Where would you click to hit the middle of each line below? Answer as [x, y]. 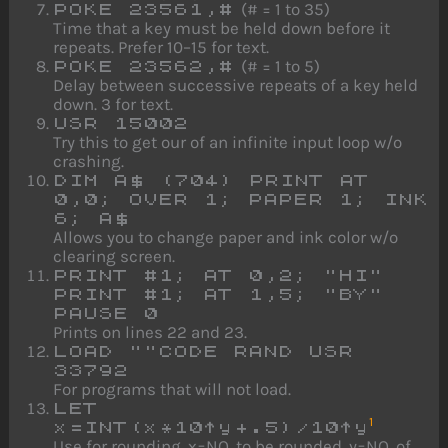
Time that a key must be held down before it [222, 27]
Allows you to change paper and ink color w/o [226, 236]
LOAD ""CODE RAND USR [203, 351]
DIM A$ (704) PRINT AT [211, 180]
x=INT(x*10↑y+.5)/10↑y [211, 427]
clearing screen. [114, 255]
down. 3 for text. [113, 103]
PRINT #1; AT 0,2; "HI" [218, 275]
